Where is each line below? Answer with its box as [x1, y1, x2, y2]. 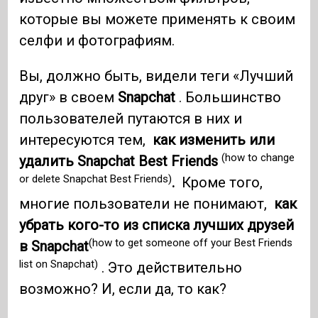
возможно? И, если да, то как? [19, 280, 227, 298]
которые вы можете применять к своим [19, 11, 296, 28]
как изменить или [153, 131, 275, 149]
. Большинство [175, 89, 282, 106]
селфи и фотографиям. [19, 32, 179, 50]
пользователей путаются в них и [19, 110, 243, 128]
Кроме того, [178, 174, 263, 192]
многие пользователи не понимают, [19, 195, 275, 213]
